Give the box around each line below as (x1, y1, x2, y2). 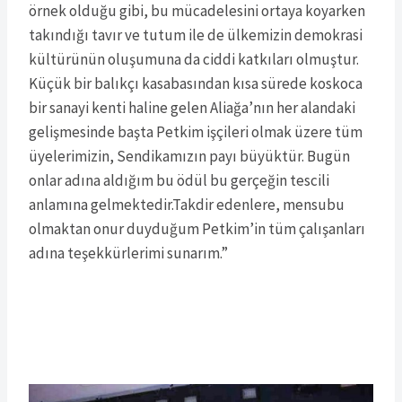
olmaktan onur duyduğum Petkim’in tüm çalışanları (29, 219, 365, 240)
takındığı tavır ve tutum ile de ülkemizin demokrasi (29, 25, 363, 46)
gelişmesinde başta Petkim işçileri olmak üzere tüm (29, 122, 363, 143)
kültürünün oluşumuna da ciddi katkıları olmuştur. (29, 49, 359, 70)
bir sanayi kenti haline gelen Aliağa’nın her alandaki (29, 98, 355, 118)
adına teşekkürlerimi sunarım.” (29, 243, 228, 264)
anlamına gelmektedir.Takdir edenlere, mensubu (29, 195, 345, 215)
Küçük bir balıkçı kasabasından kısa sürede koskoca (29, 74, 363, 94)
